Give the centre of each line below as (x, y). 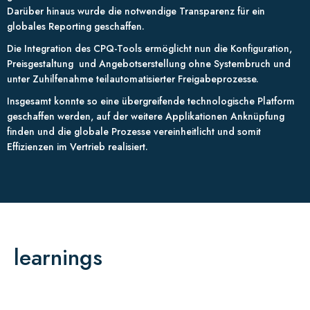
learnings (58, 257)
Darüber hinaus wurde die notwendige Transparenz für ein (136, 11)
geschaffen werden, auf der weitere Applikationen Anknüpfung (146, 116)
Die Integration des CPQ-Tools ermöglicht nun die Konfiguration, (149, 48)
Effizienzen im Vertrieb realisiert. (77, 147)
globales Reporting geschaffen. (76, 26)
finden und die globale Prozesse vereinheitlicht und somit (134, 131)
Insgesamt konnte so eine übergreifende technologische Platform (151, 101)
